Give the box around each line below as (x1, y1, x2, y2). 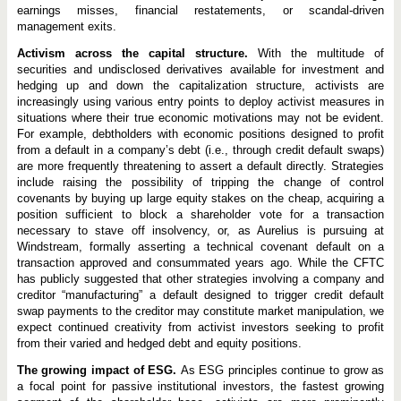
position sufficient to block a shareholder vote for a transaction (16, 208, 385, 221)
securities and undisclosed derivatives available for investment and (16, 63, 385, 76)
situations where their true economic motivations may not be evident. (16, 111, 385, 124)
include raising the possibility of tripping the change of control (16, 175, 385, 189)
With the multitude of (258, 47, 385, 60)
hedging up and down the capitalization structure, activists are (16, 79, 385, 92)
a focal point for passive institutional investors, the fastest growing (16, 380, 385, 393)
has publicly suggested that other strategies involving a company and (16, 272, 385, 286)
